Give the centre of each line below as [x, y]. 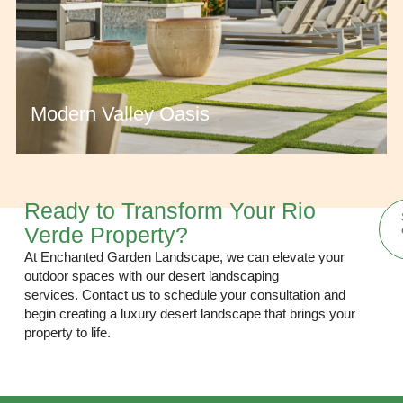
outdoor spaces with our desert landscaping [152, 276]
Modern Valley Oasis [121, 113]
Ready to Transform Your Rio [170, 210]
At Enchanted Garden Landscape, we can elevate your [185, 257]
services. [54, 295]
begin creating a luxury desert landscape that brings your [190, 313]
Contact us [114, 295]
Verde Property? [107, 235]
